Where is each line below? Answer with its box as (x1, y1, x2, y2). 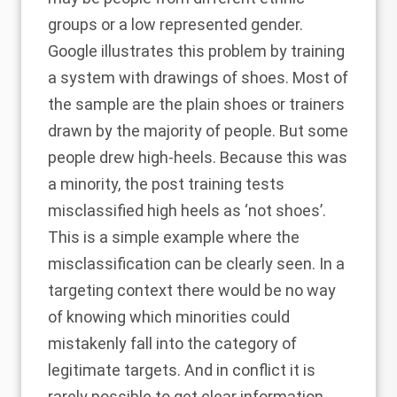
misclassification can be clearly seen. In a (48, 254, 345, 273)
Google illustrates (48, 42, 174, 60)
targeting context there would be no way (48, 281, 336, 300)
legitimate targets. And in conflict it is (48, 361, 315, 379)
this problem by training (174, 42, 345, 60)
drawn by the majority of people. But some (48, 121, 348, 140)
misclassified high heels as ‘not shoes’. (48, 201, 326, 220)
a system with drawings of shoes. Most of (48, 68, 348, 87)
